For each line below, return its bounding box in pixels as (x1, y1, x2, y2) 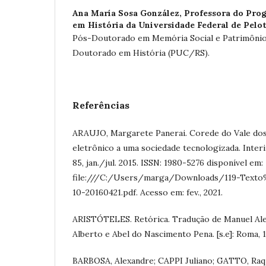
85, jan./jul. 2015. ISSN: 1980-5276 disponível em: (72, 157, 263, 168)
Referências (72, 99, 129, 111)
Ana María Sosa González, (72, 8, 184, 18)
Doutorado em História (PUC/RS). (72, 47, 214, 58)
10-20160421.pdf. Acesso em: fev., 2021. (72, 187, 223, 198)
